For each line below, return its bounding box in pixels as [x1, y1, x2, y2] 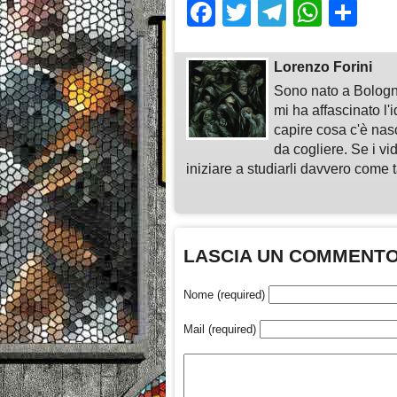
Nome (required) [183, 288, 265, 302]
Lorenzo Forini [274, 59, 373, 75]
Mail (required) [183, 323, 256, 337]
